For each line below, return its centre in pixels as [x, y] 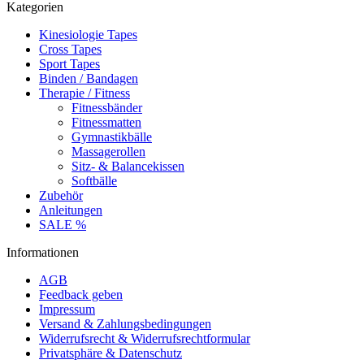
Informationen [43, 252]
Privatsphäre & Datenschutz [110, 353]
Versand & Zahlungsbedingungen [125, 324]
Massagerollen [108, 152]
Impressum [67, 309]
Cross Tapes [70, 49]
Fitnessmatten [106, 122]
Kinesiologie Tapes [88, 35]
